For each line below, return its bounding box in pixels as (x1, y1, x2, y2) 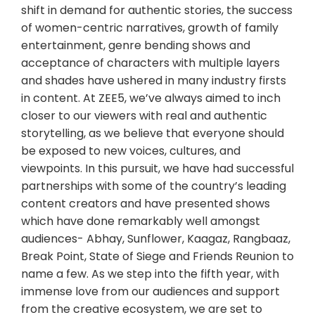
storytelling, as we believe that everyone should (21, 124, 284, 141)
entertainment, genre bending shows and (21, 37, 250, 53)
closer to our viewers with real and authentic (21, 107, 267, 124)
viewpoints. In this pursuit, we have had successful (21, 160, 294, 176)
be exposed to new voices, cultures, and (21, 142, 240, 159)
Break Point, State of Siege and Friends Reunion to (21, 247, 294, 264)
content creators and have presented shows (21, 195, 270, 212)
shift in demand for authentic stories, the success (21, 1, 292, 18)
